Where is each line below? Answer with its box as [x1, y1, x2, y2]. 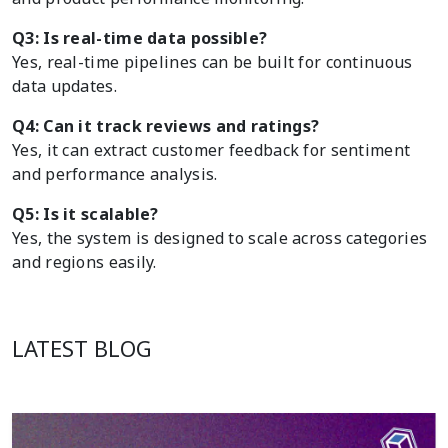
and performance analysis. [12, 163, 218, 186]
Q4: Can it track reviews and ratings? [12, 115, 320, 138]
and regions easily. [12, 251, 157, 274]
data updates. [12, 75, 117, 98]
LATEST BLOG [12, 333, 152, 364]
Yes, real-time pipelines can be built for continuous [12, 51, 413, 74]
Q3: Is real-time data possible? [12, 27, 268, 50]
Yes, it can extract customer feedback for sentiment [12, 139, 411, 162]
